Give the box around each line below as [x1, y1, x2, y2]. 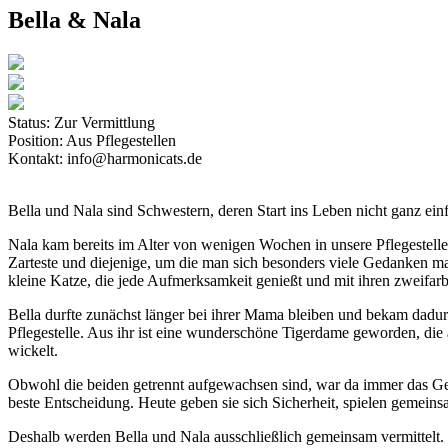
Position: [8, 131, 66, 149]
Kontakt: [8, 149, 67, 167]
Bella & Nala [8, 6, 141, 33]
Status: [8, 113, 54, 131]
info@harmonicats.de [67, 149, 202, 167]
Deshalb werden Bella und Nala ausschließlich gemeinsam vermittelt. [8, 427, 444, 445]
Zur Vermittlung [54, 113, 155, 131]
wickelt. [8, 341, 58, 359]
